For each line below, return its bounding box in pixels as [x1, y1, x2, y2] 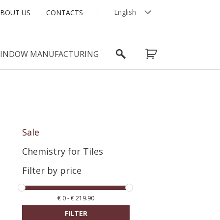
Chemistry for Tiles [22, 145, 104, 157]
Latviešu [114, 23, 140, 32]
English [114, 7, 136, 17]
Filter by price [22, 165, 82, 176]
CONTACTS [46, 8, 83, 17]
